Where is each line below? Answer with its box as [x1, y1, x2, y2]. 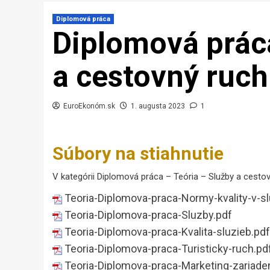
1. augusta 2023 [131, 102, 185, 111]
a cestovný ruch [52, 59, 268, 95]
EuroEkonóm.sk [63, 102, 115, 111]
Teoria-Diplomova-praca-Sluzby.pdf [62, 209, 232, 222]
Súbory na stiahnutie [52, 143, 224, 165]
